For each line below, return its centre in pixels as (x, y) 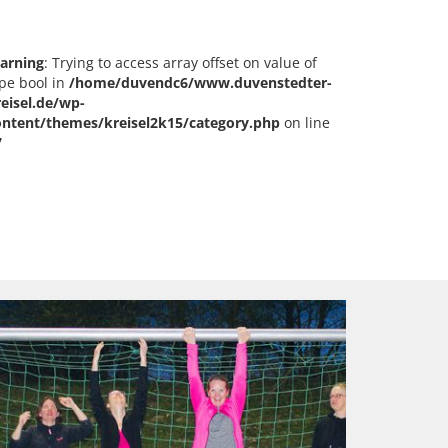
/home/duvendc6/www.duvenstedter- (200, 82)
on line (305, 122)
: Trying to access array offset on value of (180, 62)
